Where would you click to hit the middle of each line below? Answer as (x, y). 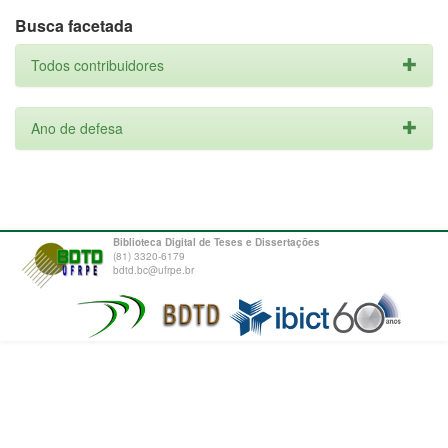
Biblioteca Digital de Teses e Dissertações (216, 242)
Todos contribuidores (97, 65)
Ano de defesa (77, 128)
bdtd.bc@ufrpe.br (153, 270)
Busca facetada (74, 25)
